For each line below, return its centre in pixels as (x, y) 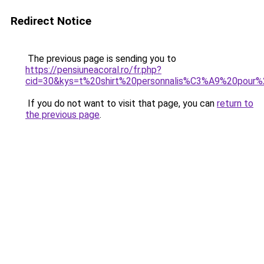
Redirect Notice (51, 21)
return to (235, 103)
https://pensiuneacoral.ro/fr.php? (93, 70)
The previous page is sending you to (101, 59)
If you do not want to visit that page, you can (121, 103)
